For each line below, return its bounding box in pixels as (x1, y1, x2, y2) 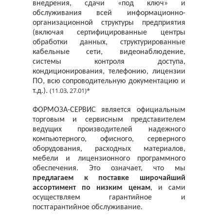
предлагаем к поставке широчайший (33, 174, 185, 182)
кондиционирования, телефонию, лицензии (33, 67, 185, 75)
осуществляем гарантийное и (33, 193, 185, 201)
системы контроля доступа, (33, 57, 185, 66)
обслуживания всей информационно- (33, 9, 185, 17)
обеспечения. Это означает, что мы (33, 164, 185, 172)
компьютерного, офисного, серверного (33, 135, 185, 143)
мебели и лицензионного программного (33, 154, 185, 163)
